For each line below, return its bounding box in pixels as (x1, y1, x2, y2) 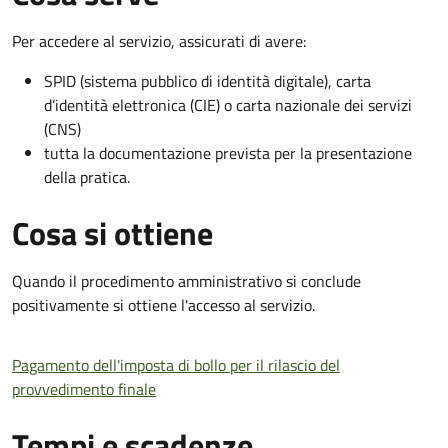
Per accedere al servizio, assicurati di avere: (12, 28, 306, 53)
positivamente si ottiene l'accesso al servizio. (12, 292, 315, 317)
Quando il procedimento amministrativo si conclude (12, 268, 361, 293)
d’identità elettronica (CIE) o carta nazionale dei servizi (44, 92, 412, 117)
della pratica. (44, 164, 130, 189)
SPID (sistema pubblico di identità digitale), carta (44, 68, 371, 93)
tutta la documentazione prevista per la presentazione (44, 140, 412, 165)
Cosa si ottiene (12, 208, 213, 257)
